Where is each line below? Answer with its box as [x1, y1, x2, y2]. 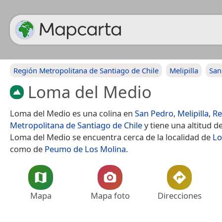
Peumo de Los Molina [45, 143, 126, 155]
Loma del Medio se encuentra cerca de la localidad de [10, 131, 213, 143]
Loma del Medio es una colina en [10, 107, 135, 119]
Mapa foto [90, 189, 130, 201]
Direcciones [157, 189, 202, 201]
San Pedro [135, 107, 173, 119]
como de [10, 143, 45, 155]
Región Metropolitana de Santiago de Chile [13, 65, 159, 75]
